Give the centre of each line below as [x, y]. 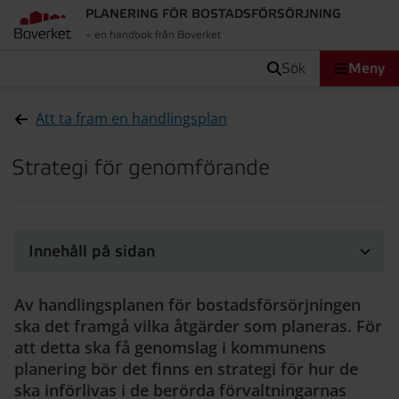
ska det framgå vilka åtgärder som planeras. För [198, 326]
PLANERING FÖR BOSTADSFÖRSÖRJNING [213, 14]
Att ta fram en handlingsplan [131, 118]
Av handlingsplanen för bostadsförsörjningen [187, 305]
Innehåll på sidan [92, 251]
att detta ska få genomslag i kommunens [170, 347]
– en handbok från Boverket [154, 35]
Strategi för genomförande [141, 168]
